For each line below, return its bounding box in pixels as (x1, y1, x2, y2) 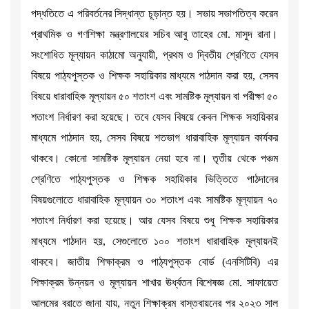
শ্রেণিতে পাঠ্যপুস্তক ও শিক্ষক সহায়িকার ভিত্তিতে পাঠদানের (31, 173, 278, 186)
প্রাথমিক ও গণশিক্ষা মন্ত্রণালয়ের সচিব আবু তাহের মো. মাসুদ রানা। (31, 28, 278, 41)
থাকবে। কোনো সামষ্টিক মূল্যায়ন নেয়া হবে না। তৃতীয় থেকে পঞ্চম (31, 152, 278, 165)
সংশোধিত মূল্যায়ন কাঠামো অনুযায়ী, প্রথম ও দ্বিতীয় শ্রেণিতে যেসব (31, 49, 278, 61)
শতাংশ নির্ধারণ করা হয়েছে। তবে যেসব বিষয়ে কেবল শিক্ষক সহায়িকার (31, 111, 278, 123)
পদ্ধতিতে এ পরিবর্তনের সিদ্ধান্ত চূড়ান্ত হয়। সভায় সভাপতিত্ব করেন (31, 8, 278, 20)
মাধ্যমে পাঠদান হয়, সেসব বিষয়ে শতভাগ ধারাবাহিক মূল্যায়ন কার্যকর (31, 132, 278, 144)
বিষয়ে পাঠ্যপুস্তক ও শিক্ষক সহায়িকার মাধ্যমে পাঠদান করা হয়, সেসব (31, 70, 278, 82)
